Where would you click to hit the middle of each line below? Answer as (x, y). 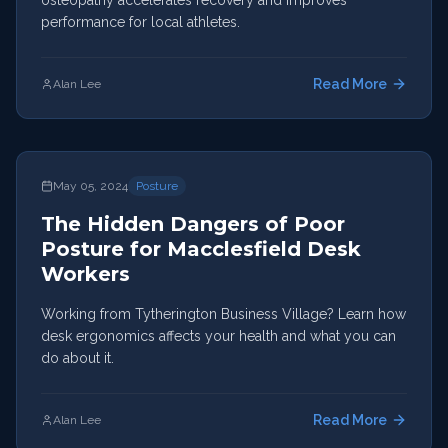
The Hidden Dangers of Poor (193, 224)
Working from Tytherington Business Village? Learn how (223, 314)
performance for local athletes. (140, 22)
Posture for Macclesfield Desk (201, 249)
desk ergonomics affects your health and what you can (218, 336)
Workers (85, 274)
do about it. (77, 358)
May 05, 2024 (90, 186)
